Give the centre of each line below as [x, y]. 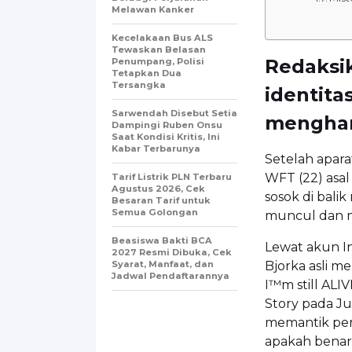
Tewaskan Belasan [159, 49]
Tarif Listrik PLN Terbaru [172, 176]
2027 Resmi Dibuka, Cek [172, 252]
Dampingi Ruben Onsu [167, 125]
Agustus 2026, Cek [158, 188]
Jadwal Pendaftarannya [170, 275]
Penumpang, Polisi [158, 61]
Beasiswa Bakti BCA [162, 240]
